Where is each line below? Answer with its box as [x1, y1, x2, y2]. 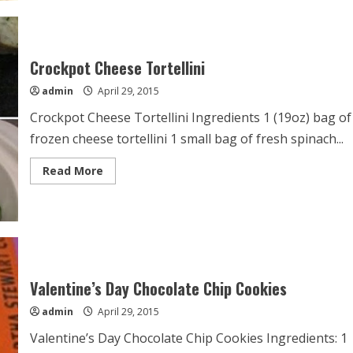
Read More [42, 163, 103, 179]
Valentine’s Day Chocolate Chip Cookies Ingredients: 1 [29, 329, 347, 347]
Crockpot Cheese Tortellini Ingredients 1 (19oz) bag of [29, 109, 351, 127]
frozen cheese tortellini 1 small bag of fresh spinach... [29, 130, 344, 148]
